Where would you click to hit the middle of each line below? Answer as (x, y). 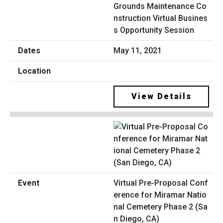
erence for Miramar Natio (160, 195)
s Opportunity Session (154, 30)
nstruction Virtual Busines (161, 18)
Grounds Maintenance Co (160, 6)
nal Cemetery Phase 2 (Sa (161, 207)
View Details (161, 97)
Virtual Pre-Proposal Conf (161, 183)
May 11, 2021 (138, 51)
